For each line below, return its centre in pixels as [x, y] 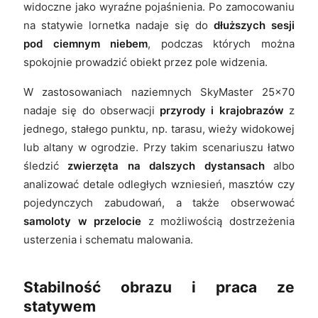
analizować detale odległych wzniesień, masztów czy [159, 184]
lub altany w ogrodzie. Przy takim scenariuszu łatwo [159, 147]
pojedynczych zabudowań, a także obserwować [159, 202]
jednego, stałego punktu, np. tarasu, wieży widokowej [159, 128]
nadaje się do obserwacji [92, 110]
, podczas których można [221, 43]
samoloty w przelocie [83, 221]
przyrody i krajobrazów [222, 110]
